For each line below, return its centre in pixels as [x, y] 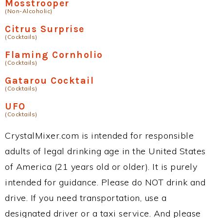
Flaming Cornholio [54, 55]
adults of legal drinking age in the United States [105, 151]
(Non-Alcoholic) [29, 11]
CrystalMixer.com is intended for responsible [99, 136]
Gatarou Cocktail [49, 81]
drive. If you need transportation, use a [86, 198]
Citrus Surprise [45, 29]
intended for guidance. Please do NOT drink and [105, 182]
